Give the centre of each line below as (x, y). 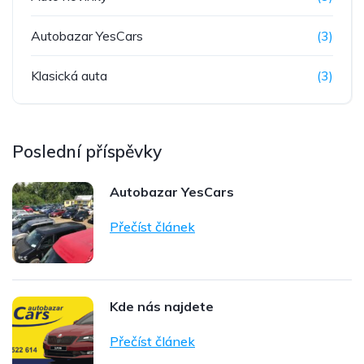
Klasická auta (69, 76)
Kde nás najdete (162, 306)
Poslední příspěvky (87, 151)
